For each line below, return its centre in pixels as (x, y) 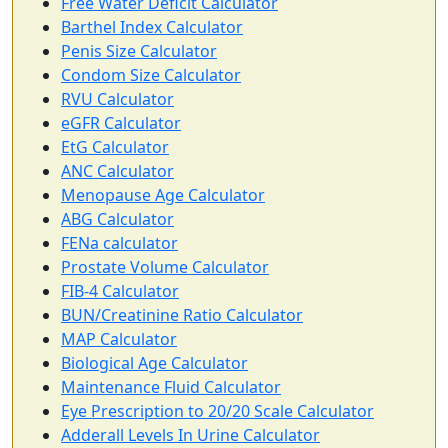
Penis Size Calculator (139, 51)
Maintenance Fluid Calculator (171, 387)
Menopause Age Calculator (163, 195)
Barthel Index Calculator (152, 27)
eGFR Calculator (121, 123)
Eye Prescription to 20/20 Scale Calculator (217, 411)
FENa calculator (119, 243)
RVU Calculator (117, 99)
